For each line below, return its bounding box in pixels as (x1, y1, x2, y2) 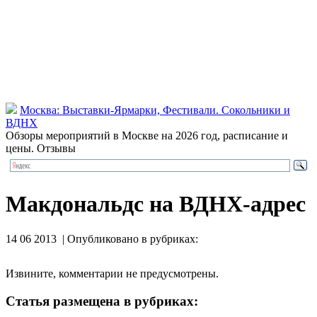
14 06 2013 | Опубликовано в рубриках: (6, 232, 198, 245)
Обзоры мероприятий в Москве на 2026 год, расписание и (6, 129, 288, 142)
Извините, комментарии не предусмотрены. (6, 267, 219, 279)
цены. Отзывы (6, 142, 76, 154)
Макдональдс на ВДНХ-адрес (6, 191, 306, 217)
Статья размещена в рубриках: (6, 293, 198, 309)
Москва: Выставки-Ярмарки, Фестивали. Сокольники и (20, 104, 290, 116)
